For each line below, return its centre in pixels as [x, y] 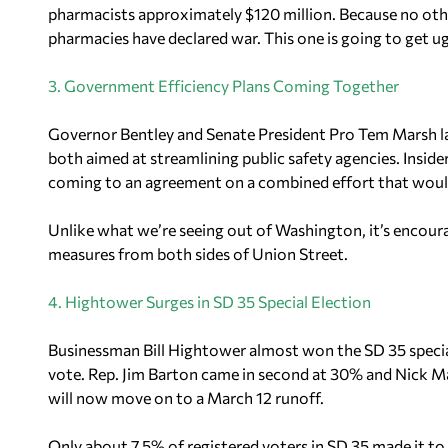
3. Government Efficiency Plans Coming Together [223, 85]
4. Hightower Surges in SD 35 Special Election [209, 301]
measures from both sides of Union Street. [198, 253]
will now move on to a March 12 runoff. [186, 397]
